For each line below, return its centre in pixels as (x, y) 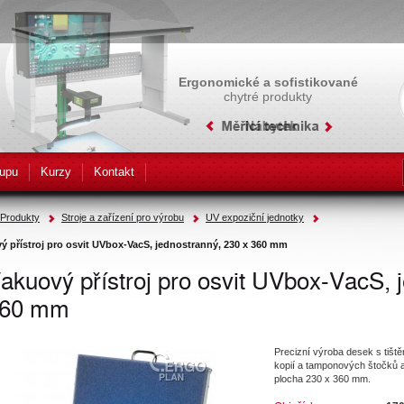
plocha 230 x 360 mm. (322, 379)
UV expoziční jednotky (255, 217)
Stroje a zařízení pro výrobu (123, 217)
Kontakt (114, 172)
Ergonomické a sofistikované (268, 82)
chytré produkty (268, 96)
